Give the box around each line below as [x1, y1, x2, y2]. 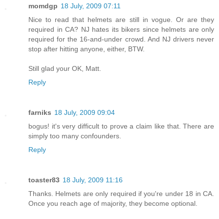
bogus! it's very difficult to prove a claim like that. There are [28, 122, 214, 131]
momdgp [28, 2, 58, 10]
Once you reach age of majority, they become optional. [28, 199, 197, 208]
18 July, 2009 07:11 [61, 2, 121, 10]
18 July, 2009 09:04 [54, 109, 115, 117]
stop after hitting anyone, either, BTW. [28, 45, 145, 53]
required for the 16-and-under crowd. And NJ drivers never [28, 35, 214, 44]
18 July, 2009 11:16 [63, 176, 123, 184]
